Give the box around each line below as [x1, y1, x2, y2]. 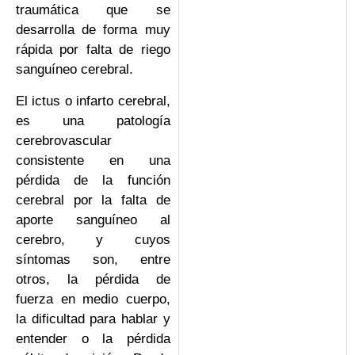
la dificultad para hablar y [16, 311, 170, 326]
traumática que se [16, 2, 170, 18]
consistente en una [16, 152, 170, 168]
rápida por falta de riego [16, 42, 170, 58]
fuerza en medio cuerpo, [16, 291, 170, 307]
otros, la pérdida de [16, 271, 170, 287]
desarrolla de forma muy [16, 22, 170, 38]
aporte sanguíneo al [16, 212, 170, 227]
